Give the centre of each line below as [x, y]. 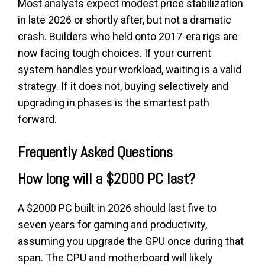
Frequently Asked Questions [95, 152]
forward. [37, 119]
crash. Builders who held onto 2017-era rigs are [128, 36]
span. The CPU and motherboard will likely [115, 257]
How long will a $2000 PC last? [106, 179]
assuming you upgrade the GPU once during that [131, 241]
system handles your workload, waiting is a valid [130, 69]
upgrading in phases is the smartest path [114, 102]
